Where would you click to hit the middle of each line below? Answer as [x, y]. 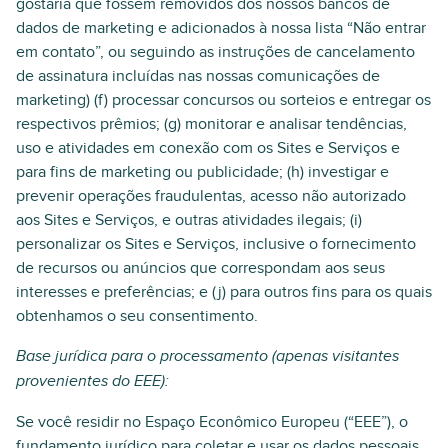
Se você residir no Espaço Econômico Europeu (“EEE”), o [212, 422]
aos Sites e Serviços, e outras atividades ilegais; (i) [189, 220]
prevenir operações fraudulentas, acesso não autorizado [211, 196]
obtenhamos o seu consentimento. [137, 316]
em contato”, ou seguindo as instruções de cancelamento [215, 52]
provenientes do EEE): [92, 381]
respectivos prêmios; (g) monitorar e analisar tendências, [211, 124]
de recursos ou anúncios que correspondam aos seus [200, 268]
